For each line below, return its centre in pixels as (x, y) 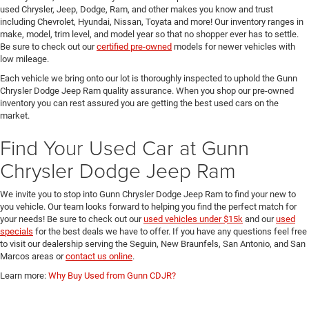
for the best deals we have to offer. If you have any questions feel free (170, 231)
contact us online (99, 256)
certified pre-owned (134, 46)
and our (259, 219)
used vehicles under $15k (193, 219)
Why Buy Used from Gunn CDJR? (112, 275)
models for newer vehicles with (233, 46)
